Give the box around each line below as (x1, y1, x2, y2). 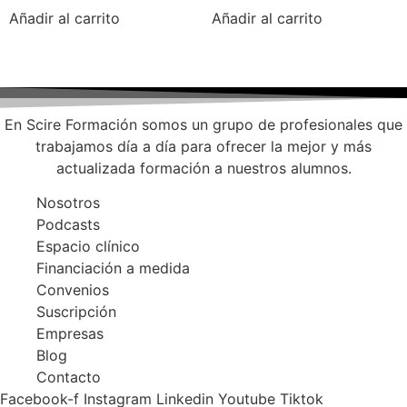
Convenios (36, 281, 109, 300)
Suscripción (36, 303, 116, 322)
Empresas (36, 324, 104, 343)
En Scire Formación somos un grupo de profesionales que (5, 114, 402, 134)
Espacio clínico (36, 237, 140, 256)
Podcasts (36, 215, 100, 234)
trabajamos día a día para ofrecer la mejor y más (35, 136, 372, 155)
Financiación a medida (36, 259, 190, 278)
